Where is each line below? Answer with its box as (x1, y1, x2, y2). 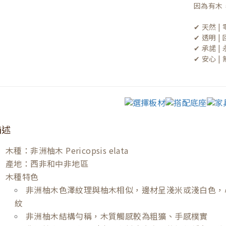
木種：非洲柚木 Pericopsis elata (6, 144, 129, 156)
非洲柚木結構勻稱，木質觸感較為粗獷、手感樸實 (26, 209, 208, 222)
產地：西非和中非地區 (6, 157, 88, 169)
